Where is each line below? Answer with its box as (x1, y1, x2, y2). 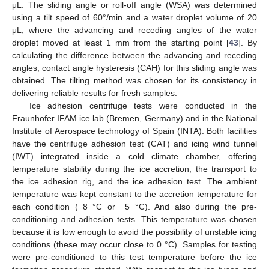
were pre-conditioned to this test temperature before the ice (12, 252, 257, 262)
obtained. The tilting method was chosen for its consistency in (12, 76, 257, 86)
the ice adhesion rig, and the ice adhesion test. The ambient (12, 177, 257, 187)
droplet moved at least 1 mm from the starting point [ (12, 38, 229, 48)
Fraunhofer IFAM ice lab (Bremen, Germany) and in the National (12, 113, 257, 124)
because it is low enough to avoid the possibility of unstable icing (12, 227, 257, 237)
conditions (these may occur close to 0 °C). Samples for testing (12, 240, 257, 250)
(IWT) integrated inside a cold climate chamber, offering (12, 151, 257, 162)
